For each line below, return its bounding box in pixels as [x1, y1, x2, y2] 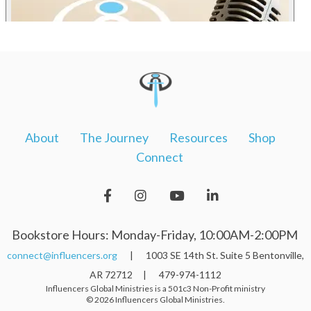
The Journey [80, 129, 149, 145]
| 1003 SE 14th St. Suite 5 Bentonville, [117, 249, 304, 261]
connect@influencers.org [7, 249, 117, 261]
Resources [169, 129, 228, 145]
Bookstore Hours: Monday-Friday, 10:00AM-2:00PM [11, 226, 300, 242]
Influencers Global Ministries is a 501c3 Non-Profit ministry [46, 283, 265, 294]
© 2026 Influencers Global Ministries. [86, 294, 225, 305]
